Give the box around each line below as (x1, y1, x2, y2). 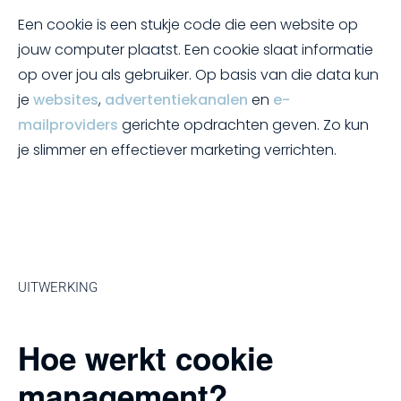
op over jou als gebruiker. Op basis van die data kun (18, 64, 379, 85)
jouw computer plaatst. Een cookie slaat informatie (18, 39, 373, 60)
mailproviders (18, 115, 118, 135)
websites (33, 90, 98, 110)
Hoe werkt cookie (18, 335, 273, 380)
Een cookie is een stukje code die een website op (18, 14, 358, 35)
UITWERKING (18, 278, 98, 295)
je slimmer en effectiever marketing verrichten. (18, 140, 337, 160)
